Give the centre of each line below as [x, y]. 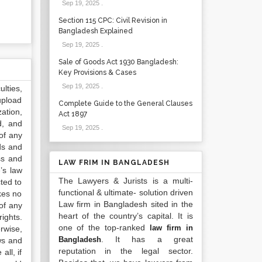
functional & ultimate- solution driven [125, 192]
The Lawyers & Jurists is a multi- [125, 181]
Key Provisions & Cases [97, 73]
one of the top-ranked [104, 227]
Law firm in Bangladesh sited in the [125, 204]
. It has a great [147, 239]
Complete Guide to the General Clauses [125, 104]
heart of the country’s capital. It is [125, 216]
